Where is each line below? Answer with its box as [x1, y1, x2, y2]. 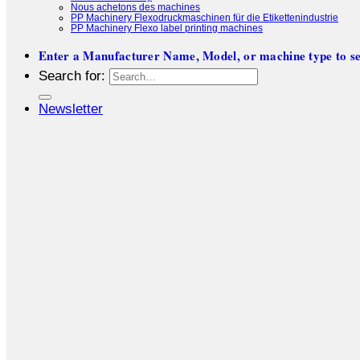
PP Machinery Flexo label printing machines [71, 22, 263, 33]
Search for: [39, 67, 105, 84]
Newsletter [39, 100, 103, 117]
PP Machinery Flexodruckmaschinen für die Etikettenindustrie [71, 11, 338, 22]
